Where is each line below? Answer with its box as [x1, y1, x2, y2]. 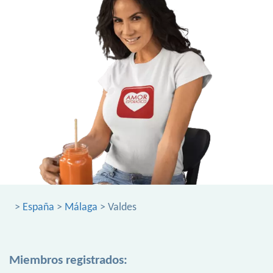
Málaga [65, 202, 97, 214]
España [23, 202, 54, 214]
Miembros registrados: [9, 254, 127, 268]
